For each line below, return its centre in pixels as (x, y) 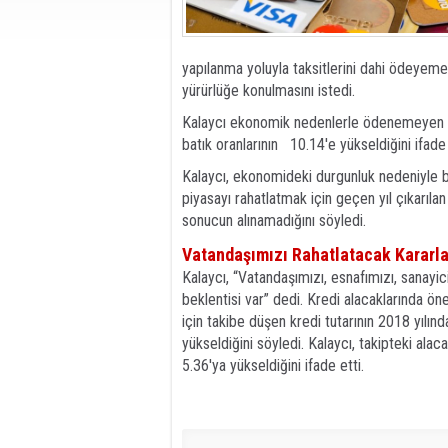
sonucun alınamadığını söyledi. (274, 220)
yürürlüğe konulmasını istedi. (268, 90)
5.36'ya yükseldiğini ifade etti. (273, 365)
